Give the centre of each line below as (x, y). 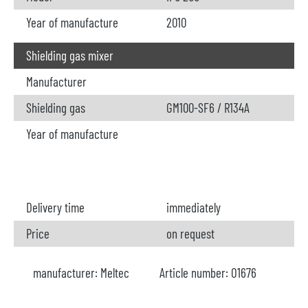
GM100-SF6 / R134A (208, 108)
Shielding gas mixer (70, 55)
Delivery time (55, 207)
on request (190, 233)
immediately (194, 207)
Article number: (195, 273)
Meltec (115, 273)
